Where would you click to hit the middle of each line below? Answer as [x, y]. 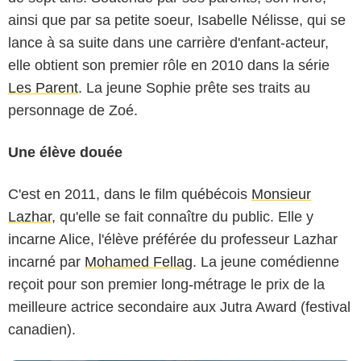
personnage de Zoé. [73, 110]
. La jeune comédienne [266, 261]
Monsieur [281, 194]
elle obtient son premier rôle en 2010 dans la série [169, 65]
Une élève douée [65, 152]
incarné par [46, 261]
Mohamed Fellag [139, 261]
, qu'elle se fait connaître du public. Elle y [183, 216]
